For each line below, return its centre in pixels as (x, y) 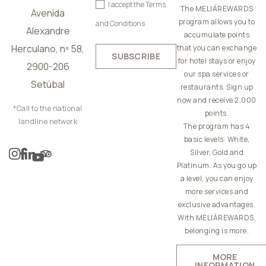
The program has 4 (217, 126)
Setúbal (48, 84)
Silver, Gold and (217, 153)
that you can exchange (217, 48)
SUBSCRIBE (136, 56)
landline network (48, 121)
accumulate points (217, 35)
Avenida (48, 13)
